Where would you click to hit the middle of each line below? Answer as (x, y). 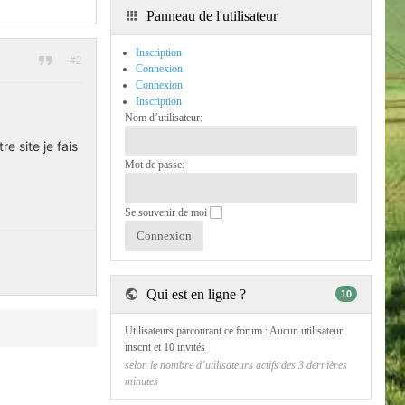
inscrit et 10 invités (165, 347)
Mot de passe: (155, 165)
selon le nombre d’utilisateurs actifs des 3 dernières (236, 366)
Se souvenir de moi (167, 212)
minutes (141, 382)
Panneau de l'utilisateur (210, 16)
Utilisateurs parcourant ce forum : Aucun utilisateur (234, 331)
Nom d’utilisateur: (164, 118)
